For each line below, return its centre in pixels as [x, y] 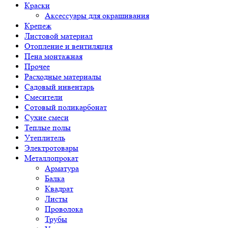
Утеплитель [45, 138]
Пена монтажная [53, 56]
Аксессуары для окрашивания [97, 16]
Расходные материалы [63, 77]
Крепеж [38, 26]
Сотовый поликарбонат [66, 107]
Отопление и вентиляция [68, 46]
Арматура [62, 168]
